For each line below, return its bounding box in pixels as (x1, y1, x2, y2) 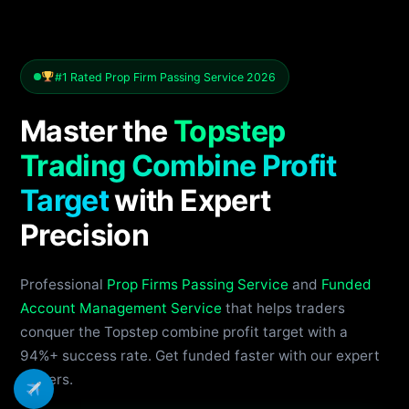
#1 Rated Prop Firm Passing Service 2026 (54, 69, 276, 84)
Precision (19, 216, 150, 253)
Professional (19, 275, 107, 293)
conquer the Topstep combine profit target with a (19, 322, 348, 341)
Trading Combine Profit (19, 147, 337, 184)
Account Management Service (19, 299, 222, 317)
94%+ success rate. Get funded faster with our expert (19, 346, 380, 364)
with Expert (109, 182, 271, 218)
